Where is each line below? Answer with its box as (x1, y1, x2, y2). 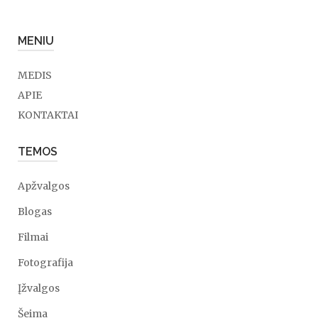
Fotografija (18, 256, 73, 269)
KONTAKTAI (18, 109, 78, 121)
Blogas (18, 205, 52, 218)
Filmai (18, 231, 48, 243)
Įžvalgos (18, 282, 60, 295)
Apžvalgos (18, 180, 70, 192)
